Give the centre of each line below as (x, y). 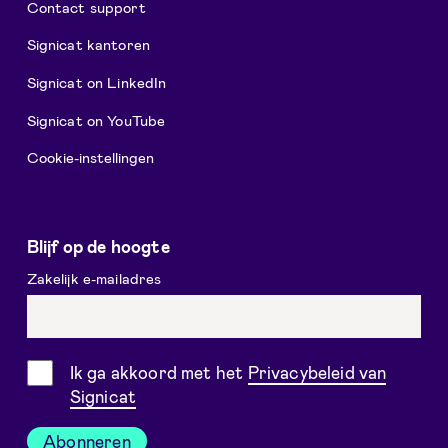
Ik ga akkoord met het (158, 371)
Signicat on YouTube (96, 119)
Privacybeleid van (317, 371)
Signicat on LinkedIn (96, 81)
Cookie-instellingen (90, 156)
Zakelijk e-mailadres (96, 277)
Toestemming (80, 370)
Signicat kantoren (88, 43)
